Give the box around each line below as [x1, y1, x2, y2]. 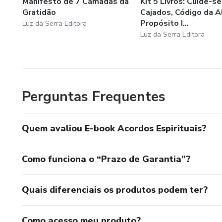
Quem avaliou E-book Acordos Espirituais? [22, 122, 206, 134]
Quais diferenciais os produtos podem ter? [22, 183, 208, 196]
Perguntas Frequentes [22, 87, 166, 106]
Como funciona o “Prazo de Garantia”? [22, 153, 190, 165]
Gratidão [22, 6, 56, 18]
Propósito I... [140, 17, 189, 29]
